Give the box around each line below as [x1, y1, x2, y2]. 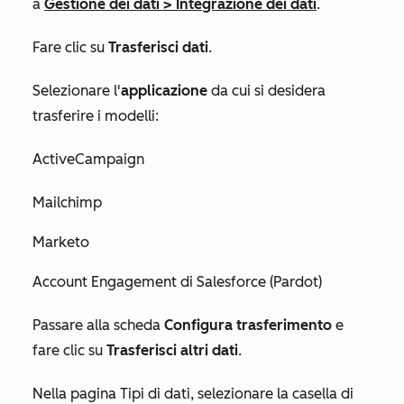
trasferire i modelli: [32, 107, 159, 124]
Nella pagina [32, 385, 120, 402]
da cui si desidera [207, 82, 326, 99]
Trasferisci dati [108, 39, 208, 56]
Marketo [32, 234, 89, 251]
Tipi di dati [120, 385, 190, 402]
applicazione [121, 82, 207, 99]
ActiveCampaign [32, 151, 144, 168]
